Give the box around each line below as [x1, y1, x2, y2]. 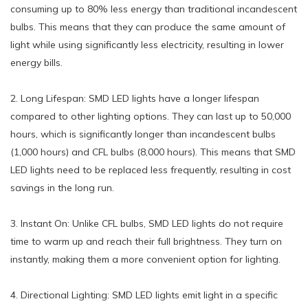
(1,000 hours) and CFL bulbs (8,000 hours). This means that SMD [10, 145, 296, 158]
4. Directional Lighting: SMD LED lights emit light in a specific [10, 288, 278, 301]
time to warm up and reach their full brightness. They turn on [10, 234, 282, 247]
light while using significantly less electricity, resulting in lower [10, 38, 284, 51]
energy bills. [10, 56, 63, 69]
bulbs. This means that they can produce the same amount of [10, 20, 285, 33]
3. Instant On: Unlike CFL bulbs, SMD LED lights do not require [10, 217, 283, 230]
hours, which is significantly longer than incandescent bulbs [10, 127, 276, 140]
